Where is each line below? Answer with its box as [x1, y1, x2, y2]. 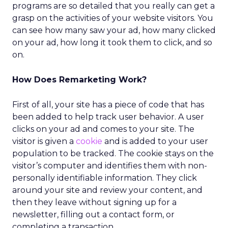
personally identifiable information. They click [12, 173, 197, 183]
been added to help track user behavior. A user [12, 112, 204, 122]
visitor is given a [12, 136, 76, 146]
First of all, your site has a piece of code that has [12, 100, 204, 109]
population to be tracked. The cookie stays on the [12, 149, 214, 158]
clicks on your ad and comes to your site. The [12, 124, 194, 134]
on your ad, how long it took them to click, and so [12, 38, 212, 47]
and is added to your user [102, 136, 208, 146]
